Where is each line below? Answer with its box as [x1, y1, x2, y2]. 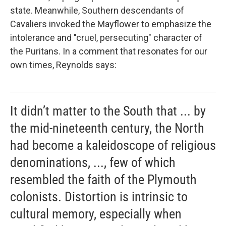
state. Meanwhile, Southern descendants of [10, 5, 184, 16]
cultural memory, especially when [10, 206, 182, 221]
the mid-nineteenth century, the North [10, 120, 204, 136]
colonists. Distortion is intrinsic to [10, 189, 188, 204]
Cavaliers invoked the [10, 18, 95, 29]
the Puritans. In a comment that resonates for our [10, 45, 207, 56]
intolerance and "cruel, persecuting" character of [10, 32, 202, 43]
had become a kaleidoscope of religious [10, 137, 216, 153]
